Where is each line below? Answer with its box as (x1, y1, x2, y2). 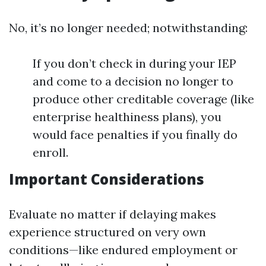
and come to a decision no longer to (33, 74, 233, 88)
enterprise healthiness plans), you (33, 109, 221, 124)
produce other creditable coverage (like (33, 91, 254, 106)
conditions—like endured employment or (9, 242, 237, 257)
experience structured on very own (9, 224, 206, 239)
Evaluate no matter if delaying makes (9, 207, 216, 221)
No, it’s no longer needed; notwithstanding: (9, 20, 248, 35)
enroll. (33, 145, 68, 160)
